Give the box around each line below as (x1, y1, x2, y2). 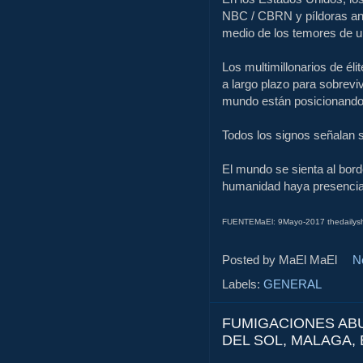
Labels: (222, 277, 263, 291)
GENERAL (263, 277, 322, 291)
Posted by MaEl (222, 252, 310, 267)
